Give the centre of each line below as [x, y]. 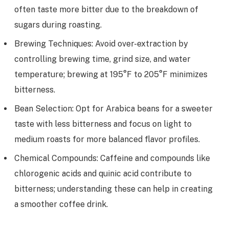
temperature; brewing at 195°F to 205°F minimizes [111, 74]
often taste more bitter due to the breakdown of [106, 9]
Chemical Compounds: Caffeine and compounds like [112, 158]
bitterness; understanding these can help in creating [113, 189]
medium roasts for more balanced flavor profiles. [107, 139]
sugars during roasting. [58, 25]
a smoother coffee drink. [61, 204]
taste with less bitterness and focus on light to [103, 124]
